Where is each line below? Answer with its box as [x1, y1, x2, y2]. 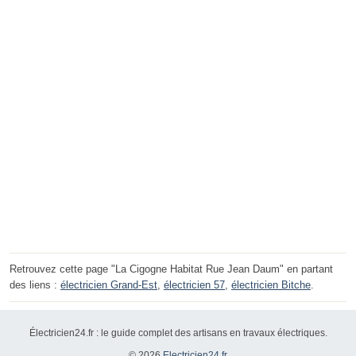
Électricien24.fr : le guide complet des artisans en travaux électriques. [29, 327, 327, 339]
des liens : [10, 279, 60, 292]
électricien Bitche [231, 279, 311, 292]
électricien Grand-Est [60, 279, 157, 292]
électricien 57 [164, 279, 225, 292]
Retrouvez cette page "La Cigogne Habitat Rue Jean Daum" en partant [10, 263, 333, 276]
